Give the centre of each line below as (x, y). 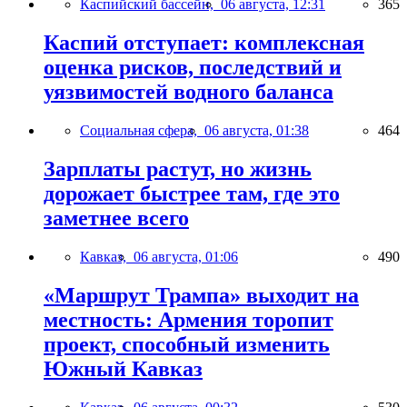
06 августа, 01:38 (257, 131)
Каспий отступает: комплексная (204, 43)
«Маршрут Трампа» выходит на (201, 295)
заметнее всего (116, 218)
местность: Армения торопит (189, 319)
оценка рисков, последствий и (193, 68)
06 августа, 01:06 (186, 257)
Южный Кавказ (123, 368)
